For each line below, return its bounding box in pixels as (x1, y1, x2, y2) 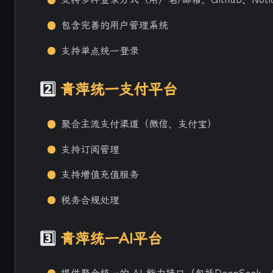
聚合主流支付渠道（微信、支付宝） (61, 118, 218, 130)
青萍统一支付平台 (60, 80, 177, 98)
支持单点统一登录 (61, 44, 140, 57)
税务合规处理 (61, 194, 120, 206)
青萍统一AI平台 (60, 230, 162, 247)
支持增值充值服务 (61, 169, 140, 181)
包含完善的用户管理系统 (61, 19, 169, 31)
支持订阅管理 (61, 143, 120, 155)
